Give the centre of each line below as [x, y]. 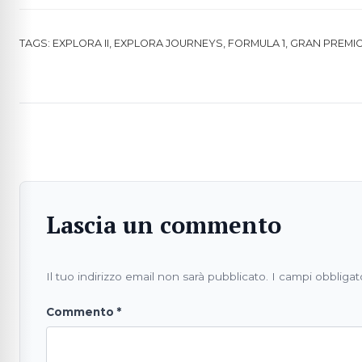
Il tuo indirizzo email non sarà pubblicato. [157, 277]
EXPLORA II [81, 44]
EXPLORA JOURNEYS [168, 44]
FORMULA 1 [257, 44]
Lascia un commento [164, 225]
